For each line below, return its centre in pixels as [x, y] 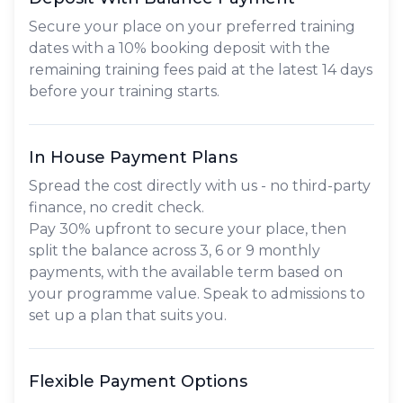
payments [65, 273]
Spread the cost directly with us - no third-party [200, 186]
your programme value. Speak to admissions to [197, 294]
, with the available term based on [222, 273]
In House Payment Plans [133, 158]
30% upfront [106, 229]
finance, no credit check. [116, 208]
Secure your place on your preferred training [192, 27]
